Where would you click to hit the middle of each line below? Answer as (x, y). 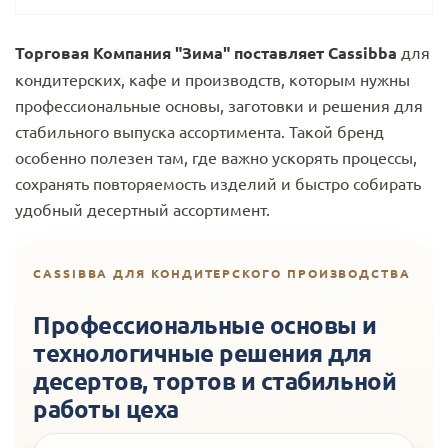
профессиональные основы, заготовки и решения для (219, 104)
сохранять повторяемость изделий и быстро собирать (218, 182)
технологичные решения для (202, 352)
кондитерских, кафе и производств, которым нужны (212, 78)
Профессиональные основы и (205, 324)
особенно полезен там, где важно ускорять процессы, (216, 156)
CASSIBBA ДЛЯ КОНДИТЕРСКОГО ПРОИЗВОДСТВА (222, 272)
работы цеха (106, 408)
